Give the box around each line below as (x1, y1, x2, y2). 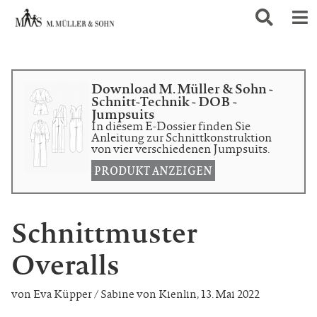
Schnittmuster (11, 213, 197, 252)
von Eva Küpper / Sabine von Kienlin (11, 286, 197, 301)
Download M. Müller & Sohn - (91, 79, 273, 98)
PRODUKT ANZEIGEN (94, 162, 212, 178)
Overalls (11, 245, 120, 284)
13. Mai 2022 (200, 286, 260, 301)
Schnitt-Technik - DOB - (91, 92, 237, 110)
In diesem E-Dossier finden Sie (91, 117, 250, 134)
